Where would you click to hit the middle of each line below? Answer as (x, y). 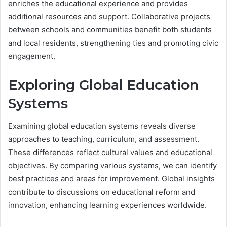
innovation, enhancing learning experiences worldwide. (107, 205)
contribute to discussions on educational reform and (102, 192)
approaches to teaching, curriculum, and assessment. (104, 139)
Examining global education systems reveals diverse (102, 126)
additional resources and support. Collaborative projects (109, 16)
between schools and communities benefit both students (110, 29)
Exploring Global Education (103, 85)
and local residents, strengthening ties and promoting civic (113, 43)
